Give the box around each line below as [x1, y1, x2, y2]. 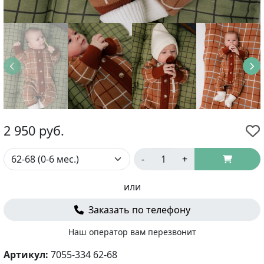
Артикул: [4, 247, 51, 261]
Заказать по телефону [88, 203, 190, 216]
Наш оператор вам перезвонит [68, 226, 196, 237]
